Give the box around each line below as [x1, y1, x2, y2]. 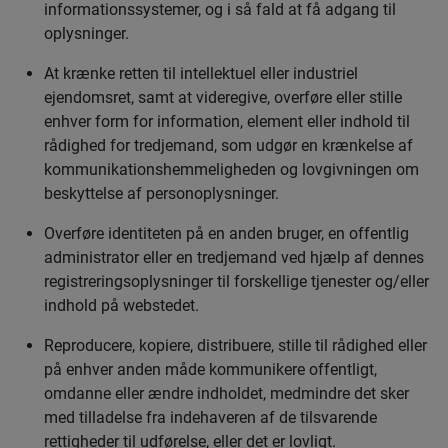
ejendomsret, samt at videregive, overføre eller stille [44, 88, 402, 107]
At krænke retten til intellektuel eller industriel [44, 64, 358, 83]
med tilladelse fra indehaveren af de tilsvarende [44, 408, 377, 427]
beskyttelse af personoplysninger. [44, 184, 279, 203]
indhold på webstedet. [44, 296, 199, 315]
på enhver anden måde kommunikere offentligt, [44, 360, 377, 379]
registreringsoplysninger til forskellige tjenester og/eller [44, 272, 429, 291]
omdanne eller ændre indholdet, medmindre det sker [44, 384, 409, 403]
